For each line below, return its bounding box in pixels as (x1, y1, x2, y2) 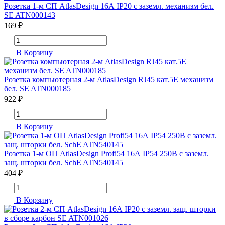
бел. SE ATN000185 (4, 84, 71, 93)
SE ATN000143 (4, 11, 55, 20)
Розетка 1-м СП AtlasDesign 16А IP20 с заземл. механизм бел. (4, 2, 214, 11)
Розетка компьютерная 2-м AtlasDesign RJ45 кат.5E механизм (4, 75, 213, 84)
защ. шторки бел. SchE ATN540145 (4, 158, 123, 167)
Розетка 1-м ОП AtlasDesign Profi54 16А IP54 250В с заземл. (4, 149, 209, 158)
